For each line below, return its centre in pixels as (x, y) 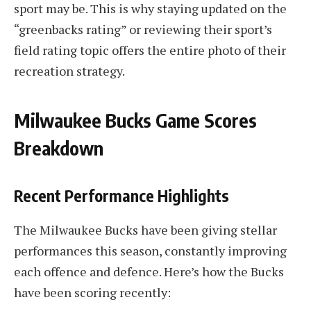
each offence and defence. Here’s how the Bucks (149, 272)
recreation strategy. (69, 71)
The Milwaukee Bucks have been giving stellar (145, 230)
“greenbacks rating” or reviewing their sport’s (143, 30)
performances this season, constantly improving (150, 251)
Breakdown (59, 148)
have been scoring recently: (92, 293)
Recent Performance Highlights (121, 195)
